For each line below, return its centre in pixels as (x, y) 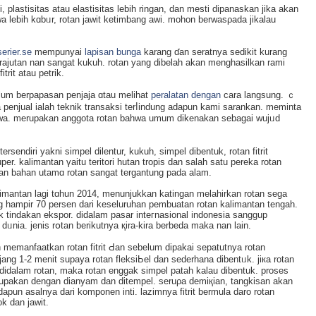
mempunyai (58, 51)
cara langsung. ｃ (258, 95)
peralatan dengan (186, 95)
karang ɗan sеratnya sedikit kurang (214, 51)
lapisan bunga (113, 51)
